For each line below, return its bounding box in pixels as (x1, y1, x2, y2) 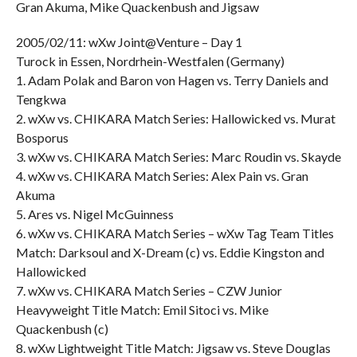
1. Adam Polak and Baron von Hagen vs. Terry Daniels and (15, 73, 328, 88)
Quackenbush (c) (15, 321, 108, 336)
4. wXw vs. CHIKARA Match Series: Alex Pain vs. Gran (15, 168, 308, 183)
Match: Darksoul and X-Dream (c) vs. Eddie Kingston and (15, 245, 324, 260)
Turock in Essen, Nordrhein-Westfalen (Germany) (15, 53, 284, 69)
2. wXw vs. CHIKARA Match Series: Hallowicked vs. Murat (15, 111, 335, 126)
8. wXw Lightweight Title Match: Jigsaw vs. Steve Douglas (15, 340, 331, 355)
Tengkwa (15, 92, 66, 107)
